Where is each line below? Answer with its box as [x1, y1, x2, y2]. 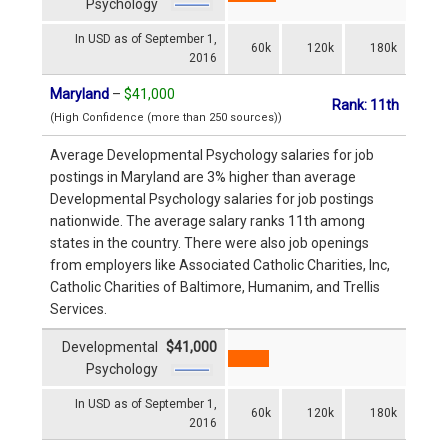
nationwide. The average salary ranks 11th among [50, 212, 365, 229]
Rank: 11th [331, 96, 399, 113]
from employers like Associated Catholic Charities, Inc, [50, 256, 390, 273]
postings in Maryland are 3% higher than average [50, 168, 356, 185]
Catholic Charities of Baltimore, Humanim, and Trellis [50, 278, 380, 295]
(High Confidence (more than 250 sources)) [50, 110, 282, 124]
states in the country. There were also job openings [50, 234, 369, 251]
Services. [50, 300, 107, 317]
